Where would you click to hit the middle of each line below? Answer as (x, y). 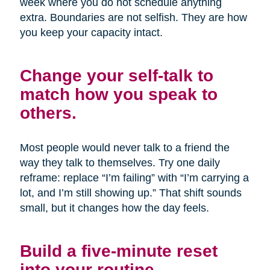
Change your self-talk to (116, 76)
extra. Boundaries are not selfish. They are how (133, 18)
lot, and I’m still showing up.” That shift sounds (130, 193)
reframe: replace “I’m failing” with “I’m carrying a (134, 178)
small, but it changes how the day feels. (114, 208)
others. (48, 113)
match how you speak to (118, 94)
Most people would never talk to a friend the (124, 148)
